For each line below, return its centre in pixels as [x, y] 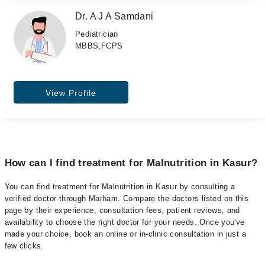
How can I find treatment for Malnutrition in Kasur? [131, 163]
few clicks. [24, 246]
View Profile [71, 93]
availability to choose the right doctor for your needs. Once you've [125, 222]
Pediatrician [97, 34]
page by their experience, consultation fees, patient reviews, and [122, 211]
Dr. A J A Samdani [114, 16]
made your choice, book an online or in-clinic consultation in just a [125, 234]
